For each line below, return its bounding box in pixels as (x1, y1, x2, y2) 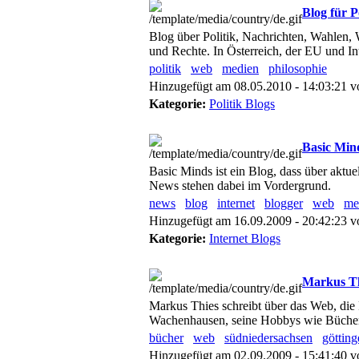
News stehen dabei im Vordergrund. (149, 179, 331, 192)
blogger (264, 196, 303, 210)
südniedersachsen (224, 331, 313, 345)
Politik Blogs (209, 97, 275, 111)
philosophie (268, 62, 327, 75)
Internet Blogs (209, 232, 280, 245)
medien (222, 62, 259, 75)
